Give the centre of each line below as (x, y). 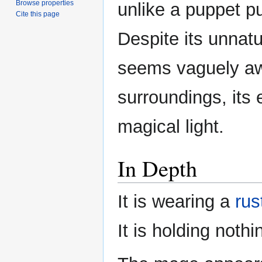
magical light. (171, 127)
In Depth (157, 168)
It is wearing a (176, 202)
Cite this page (38, 14)
